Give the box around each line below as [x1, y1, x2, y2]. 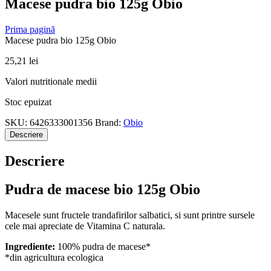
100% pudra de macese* [55, 241, 151, 252]
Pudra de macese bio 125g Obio [5, 181, 200, 197]
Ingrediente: [5, 241, 55, 252]
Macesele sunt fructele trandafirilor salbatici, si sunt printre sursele [5, 209, 255, 220]
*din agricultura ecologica [5, 252, 103, 263]
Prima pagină [5, 24, 55, 34]
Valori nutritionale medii [5, 76, 97, 87]
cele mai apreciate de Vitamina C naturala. [5, 220, 165, 231]
